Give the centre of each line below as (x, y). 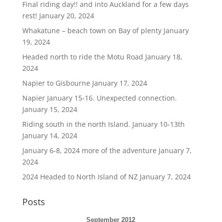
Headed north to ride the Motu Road (83, 57)
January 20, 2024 (66, 16)
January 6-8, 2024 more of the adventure (89, 150)
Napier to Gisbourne (56, 83)
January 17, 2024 (119, 83)
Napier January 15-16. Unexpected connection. (99, 98)
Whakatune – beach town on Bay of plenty (92, 30)
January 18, (164, 57)
